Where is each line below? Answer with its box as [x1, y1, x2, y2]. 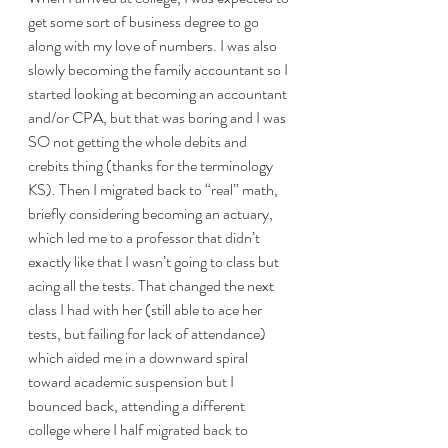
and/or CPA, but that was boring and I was [28, 106, 289, 129]
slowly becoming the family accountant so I [28, 58, 291, 81]
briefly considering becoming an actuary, [28, 202, 276, 225]
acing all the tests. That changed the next [28, 274, 277, 297]
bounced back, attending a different [28, 394, 248, 417]
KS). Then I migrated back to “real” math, [28, 178, 281, 201]
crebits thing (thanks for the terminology [28, 154, 276, 177]
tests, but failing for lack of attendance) [28, 322, 269, 345]
